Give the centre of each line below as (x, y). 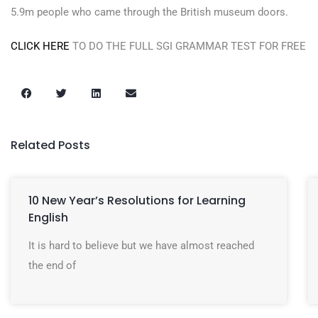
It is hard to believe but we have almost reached (141, 246)
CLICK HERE (40, 46)
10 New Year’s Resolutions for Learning (137, 201)
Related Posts (50, 145)
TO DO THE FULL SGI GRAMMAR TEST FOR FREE (188, 46)
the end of (52, 265)
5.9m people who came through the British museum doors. (149, 12)
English (48, 218)
